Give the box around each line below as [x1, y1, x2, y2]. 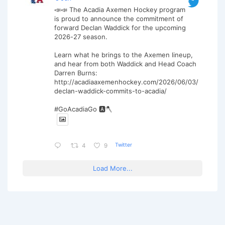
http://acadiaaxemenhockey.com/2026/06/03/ [54, 78, 198, 86]
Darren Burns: [54, 69, 97, 77]
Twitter [115, 141, 132, 148]
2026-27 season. [54, 33, 107, 41]
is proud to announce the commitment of [54, 15, 183, 23]
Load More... [92, 164, 133, 172]
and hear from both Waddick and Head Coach [54, 60, 196, 68]
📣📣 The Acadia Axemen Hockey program [54, 6, 185, 14]
